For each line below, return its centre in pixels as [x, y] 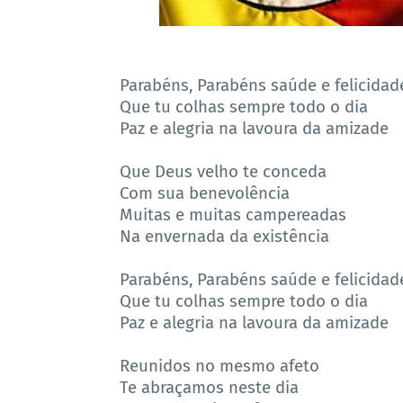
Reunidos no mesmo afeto [219, 366]
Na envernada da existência [224, 237]
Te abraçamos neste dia [209, 388]
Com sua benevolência [205, 193]
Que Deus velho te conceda [223, 172]
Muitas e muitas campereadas [233, 215]
